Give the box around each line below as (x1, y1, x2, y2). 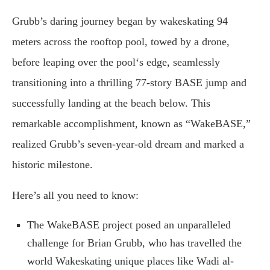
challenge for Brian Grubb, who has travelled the (27, 237, 242, 249)
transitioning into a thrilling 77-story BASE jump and (12, 77, 246, 89)
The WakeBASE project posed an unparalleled (27, 219, 231, 231)
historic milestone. (12, 159, 93, 171)
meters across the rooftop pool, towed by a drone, (12, 36, 230, 48)
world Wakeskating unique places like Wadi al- (27, 255, 234, 267)
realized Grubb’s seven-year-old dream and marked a (12, 138, 244, 150)
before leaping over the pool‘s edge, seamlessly (12, 56, 220, 68)
